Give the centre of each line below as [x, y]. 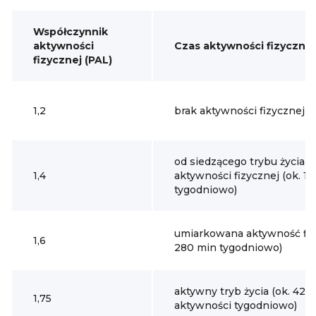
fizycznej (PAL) [73, 60]
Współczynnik [71, 32]
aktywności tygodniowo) [236, 305]
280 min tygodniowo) [228, 248]
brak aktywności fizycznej [239, 111]
